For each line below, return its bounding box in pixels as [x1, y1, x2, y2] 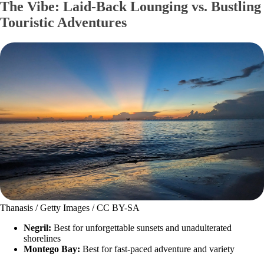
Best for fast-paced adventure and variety [82, 244, 235, 255]
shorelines [24, 233, 61, 244]
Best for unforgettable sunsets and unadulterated [54, 223, 232, 233]
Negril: [24, 223, 54, 233]
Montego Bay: [24, 244, 82, 255]
